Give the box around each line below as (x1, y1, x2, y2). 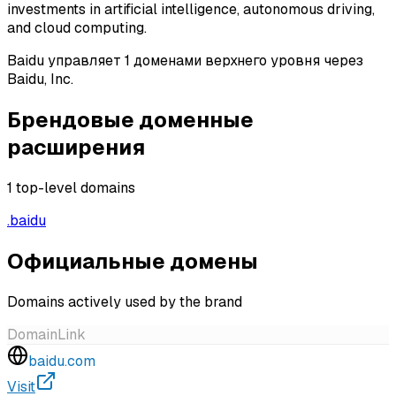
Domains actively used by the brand (7, 292, 242, 311)
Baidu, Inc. (7, 69, 73, 88)
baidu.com (28, 351, 95, 370)
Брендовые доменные (7, 105, 254, 133)
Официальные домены (7, 247, 258, 275)
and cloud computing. (7, 18, 147, 37)
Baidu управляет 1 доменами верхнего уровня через (7, 50, 363, 70)
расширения (7, 133, 145, 161)
